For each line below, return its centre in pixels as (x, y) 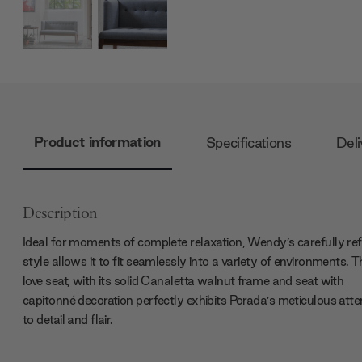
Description (61, 214)
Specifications (248, 143)
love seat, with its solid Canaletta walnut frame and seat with (183, 281)
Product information (97, 142)
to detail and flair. (68, 320)
